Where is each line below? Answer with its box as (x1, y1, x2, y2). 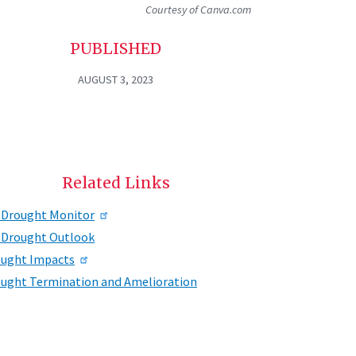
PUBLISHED (70, 39, 162, 59)
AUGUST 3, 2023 (78, 72, 154, 87)
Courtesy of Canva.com (145, 2, 251, 17)
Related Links (61, 172, 170, 192)
